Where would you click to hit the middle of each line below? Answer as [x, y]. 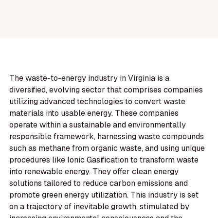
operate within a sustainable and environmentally [98, 125]
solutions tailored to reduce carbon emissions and [99, 183]
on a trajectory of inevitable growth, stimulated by [100, 207]
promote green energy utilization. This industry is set [104, 195]
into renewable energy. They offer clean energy [94, 172]
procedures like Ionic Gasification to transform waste [104, 160]
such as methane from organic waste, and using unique [107, 148]
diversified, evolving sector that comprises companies [106, 90]
